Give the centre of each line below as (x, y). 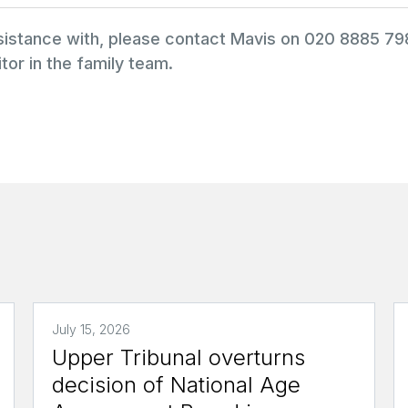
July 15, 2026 (91, 329)
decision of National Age (176, 384)
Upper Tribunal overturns (178, 357)
